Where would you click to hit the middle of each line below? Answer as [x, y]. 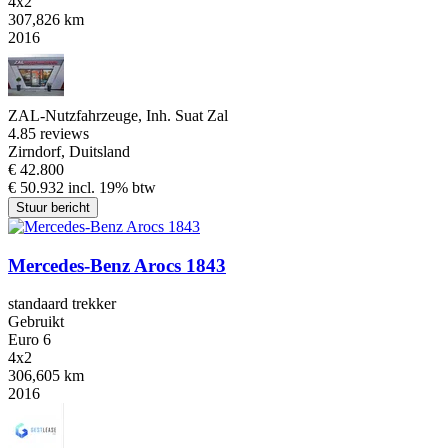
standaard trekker [62, 304]
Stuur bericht [53, 207]
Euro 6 [29, 340]
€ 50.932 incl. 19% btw [82, 187]
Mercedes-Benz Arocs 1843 [117, 265]
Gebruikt [36, 322]
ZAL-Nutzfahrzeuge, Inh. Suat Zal [118, 115]
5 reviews [58, 133]
